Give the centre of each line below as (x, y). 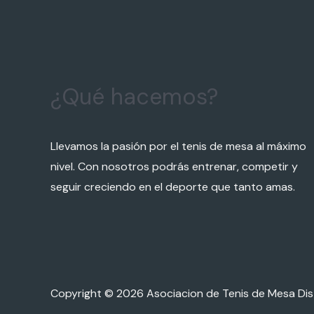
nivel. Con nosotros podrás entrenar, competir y (174, 166)
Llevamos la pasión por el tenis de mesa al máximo (178, 146)
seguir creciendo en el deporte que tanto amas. (173, 187)
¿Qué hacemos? (134, 97)
